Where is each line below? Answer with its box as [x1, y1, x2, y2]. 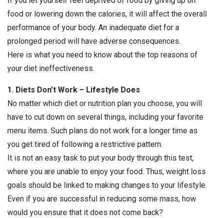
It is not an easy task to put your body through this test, [7, 153, 194, 163]
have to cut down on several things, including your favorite [7, 112, 203, 122]
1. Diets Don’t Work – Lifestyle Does [7, 85, 140, 95]
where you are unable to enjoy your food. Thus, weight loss [7, 167, 206, 177]
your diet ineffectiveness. [7, 64, 94, 73]
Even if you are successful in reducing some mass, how [7, 194, 196, 204]
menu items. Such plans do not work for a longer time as [7, 126, 198, 136]
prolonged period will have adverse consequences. [7, 36, 181, 46]
